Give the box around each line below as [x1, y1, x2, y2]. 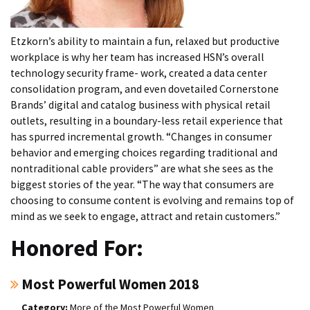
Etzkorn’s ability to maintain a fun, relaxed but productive [10, 34, 280, 48]
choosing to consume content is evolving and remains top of [10, 193, 294, 207]
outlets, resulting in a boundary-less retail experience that [10, 113, 283, 127]
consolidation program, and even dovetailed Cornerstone [10, 82, 279, 95]
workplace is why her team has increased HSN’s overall [10, 50, 264, 64]
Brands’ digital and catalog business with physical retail [10, 98, 271, 111]
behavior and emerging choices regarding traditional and [10, 145, 277, 159]
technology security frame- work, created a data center [10, 66, 267, 80]
